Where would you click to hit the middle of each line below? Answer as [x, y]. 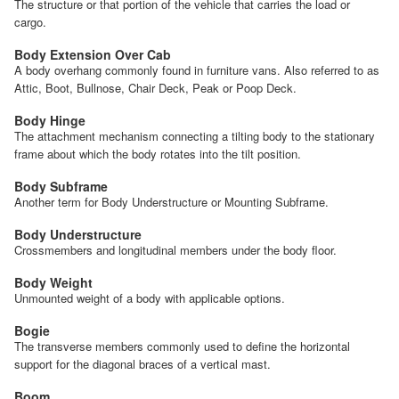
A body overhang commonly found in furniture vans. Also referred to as [197, 69]
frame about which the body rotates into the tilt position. [158, 153]
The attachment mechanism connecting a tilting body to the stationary [195, 135]
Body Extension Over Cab [93, 54]
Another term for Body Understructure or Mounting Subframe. [171, 201]
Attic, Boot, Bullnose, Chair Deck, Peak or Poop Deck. [155, 87]
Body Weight [53, 282]
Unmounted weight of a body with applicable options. [150, 297]
